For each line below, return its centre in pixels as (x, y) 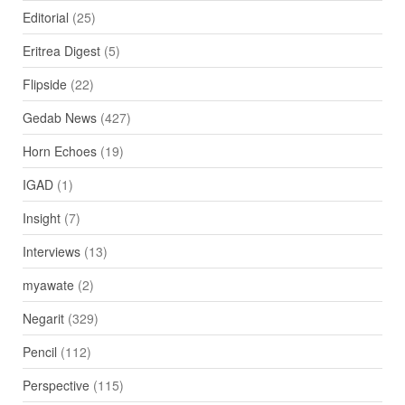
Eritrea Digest (61, 51)
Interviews (51, 252)
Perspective (56, 386)
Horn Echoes (59, 151)
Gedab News (59, 118)
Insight (41, 218)
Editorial (45, 18)
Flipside (44, 85)
